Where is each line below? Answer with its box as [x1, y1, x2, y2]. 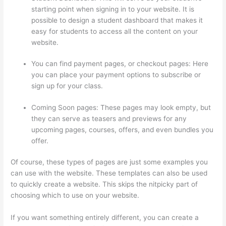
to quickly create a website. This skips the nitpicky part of [11, 180, 198, 189]
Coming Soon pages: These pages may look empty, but [31, 103, 211, 111]
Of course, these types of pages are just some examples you [11, 158, 208, 166]
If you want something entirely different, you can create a [11, 213, 199, 221]
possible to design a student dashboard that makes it [31, 16, 203, 24]
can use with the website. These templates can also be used [11, 169, 208, 178]
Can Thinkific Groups [141, 191, 209, 200]
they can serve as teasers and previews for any [31, 114, 187, 123]
